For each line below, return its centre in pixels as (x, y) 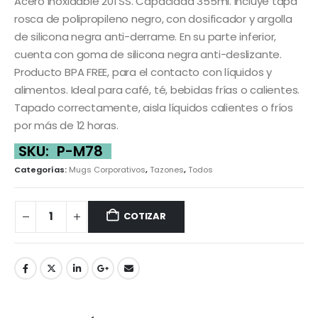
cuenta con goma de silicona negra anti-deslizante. (148, 54)
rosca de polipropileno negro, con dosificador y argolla (153, 18)
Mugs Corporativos (107, 169)
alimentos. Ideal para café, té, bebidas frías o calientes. (157, 89)
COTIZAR (145, 216)
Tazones (167, 169)
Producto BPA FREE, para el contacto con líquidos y (143, 72)
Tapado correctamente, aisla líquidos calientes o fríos (154, 107)
